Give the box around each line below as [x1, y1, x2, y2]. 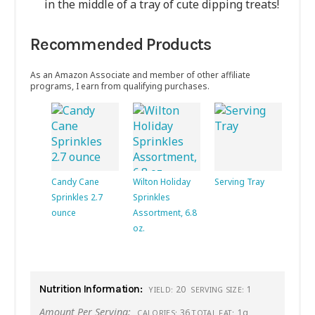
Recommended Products [30, 34, 212, 55]
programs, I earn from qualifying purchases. [30, 80, 210, 93]
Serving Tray [214, 175, 265, 188]
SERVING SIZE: [191, 283, 245, 295]
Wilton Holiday [133, 175, 191, 188]
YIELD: [148, 283, 174, 295]
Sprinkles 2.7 [51, 191, 103, 203]
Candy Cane [51, 175, 99, 188]
